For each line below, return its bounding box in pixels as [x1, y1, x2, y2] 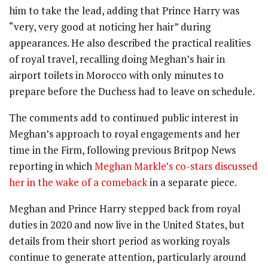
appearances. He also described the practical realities [9, 36, 251, 50]
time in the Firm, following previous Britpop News [9, 143, 236, 157]
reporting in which [9, 159, 95, 173]
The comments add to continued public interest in [9, 111, 238, 125]
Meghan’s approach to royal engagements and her [9, 127, 240, 141]
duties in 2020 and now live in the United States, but [9, 218, 245, 232]
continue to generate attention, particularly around [9, 250, 246, 264]
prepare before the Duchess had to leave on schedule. [9, 84, 255, 99]
